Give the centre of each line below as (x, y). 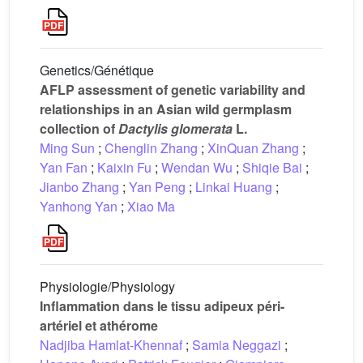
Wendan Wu (197, 167)
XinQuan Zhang (253, 148)
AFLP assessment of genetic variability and (173, 90)
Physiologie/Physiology (107, 286)
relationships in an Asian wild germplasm (166, 109)
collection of (79, 128)
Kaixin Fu (124, 167)
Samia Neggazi (237, 345)
